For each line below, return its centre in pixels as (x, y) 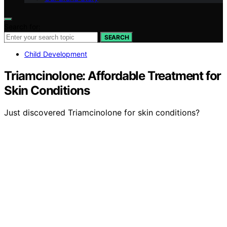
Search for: (22, 26)
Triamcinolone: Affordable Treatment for (113, 75)
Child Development (56, 54)
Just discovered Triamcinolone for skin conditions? (102, 113)
